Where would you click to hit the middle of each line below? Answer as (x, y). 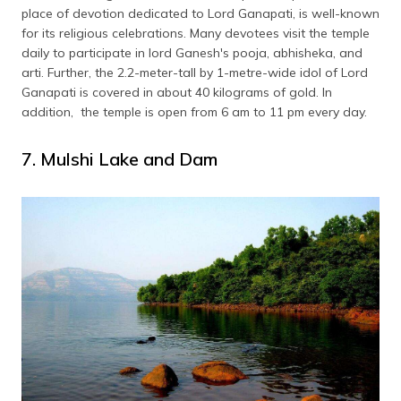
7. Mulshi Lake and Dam (119, 159)
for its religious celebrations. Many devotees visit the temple (196, 34)
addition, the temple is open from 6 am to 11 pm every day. (194, 112)
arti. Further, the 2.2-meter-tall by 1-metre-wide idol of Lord (195, 73)
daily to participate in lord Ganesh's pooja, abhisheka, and (192, 53)
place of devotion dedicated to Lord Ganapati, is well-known (200, 14)
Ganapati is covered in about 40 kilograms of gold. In (177, 93)
